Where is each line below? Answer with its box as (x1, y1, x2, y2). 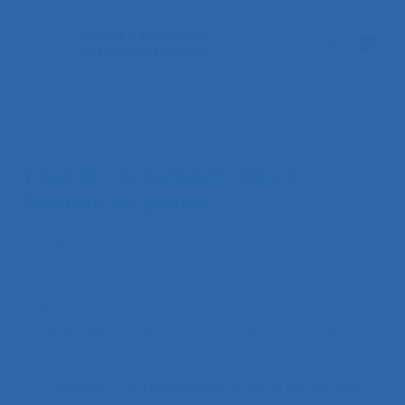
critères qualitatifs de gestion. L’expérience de (33, 278, 345, 297)
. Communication (255, 299, 371, 319)
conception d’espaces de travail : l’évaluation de (33, 256, 361, 276)
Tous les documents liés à (22, 161, 297, 191)
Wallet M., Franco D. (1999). (33, 234, 212, 254)
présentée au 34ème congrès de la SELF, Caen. (33, 321, 350, 341)
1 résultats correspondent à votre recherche (43, 375, 362, 397)
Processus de (212, 234, 303, 254)
